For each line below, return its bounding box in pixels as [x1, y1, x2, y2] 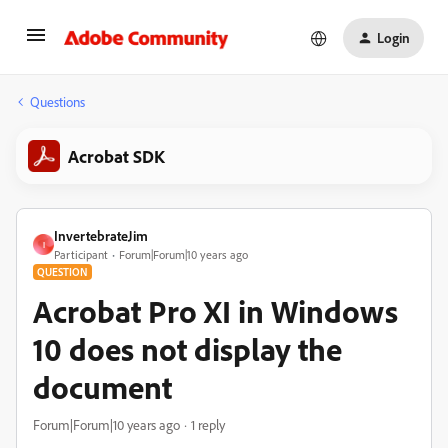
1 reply [191, 416, 225, 433]
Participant [54, 247, 108, 262]
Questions [30, 93, 85, 110]
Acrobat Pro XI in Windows [33, 291, 398, 331]
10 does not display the [33, 329, 342, 369]
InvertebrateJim [54, 227, 148, 244]
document [33, 367, 172, 407]
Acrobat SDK [68, 145, 165, 167]
